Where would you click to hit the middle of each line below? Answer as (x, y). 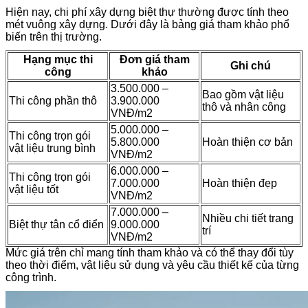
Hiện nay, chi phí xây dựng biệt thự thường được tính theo (147, 12)
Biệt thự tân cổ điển (56, 224)
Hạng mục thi (58, 59)
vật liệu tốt (34, 189)
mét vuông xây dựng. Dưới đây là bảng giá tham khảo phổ (147, 24)
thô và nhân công (244, 107)
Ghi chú (251, 65)
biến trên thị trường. (54, 36)
